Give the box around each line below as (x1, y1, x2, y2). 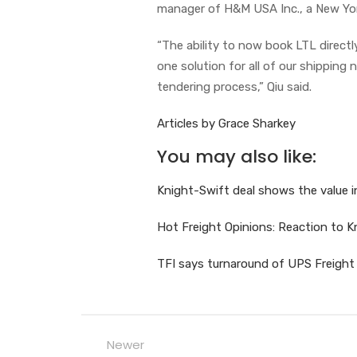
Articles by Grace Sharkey (157, 116, 296, 131)
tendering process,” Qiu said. (157, 79, 315, 94)
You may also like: (157, 143, 316, 169)
